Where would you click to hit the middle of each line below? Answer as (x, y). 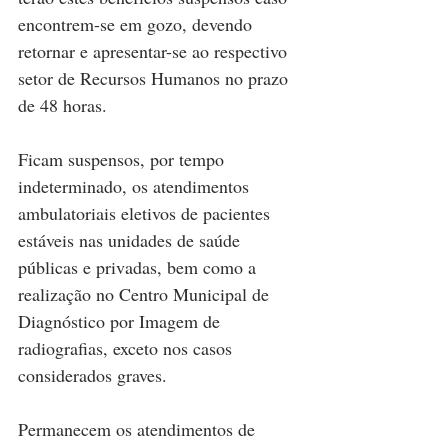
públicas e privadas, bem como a (139, 266)
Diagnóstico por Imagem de (121, 320)
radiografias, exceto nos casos (127, 347)
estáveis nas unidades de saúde (131, 239)
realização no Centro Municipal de (146, 293)
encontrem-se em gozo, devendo (137, 23)
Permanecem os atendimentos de (139, 428)
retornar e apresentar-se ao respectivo (155, 50)
